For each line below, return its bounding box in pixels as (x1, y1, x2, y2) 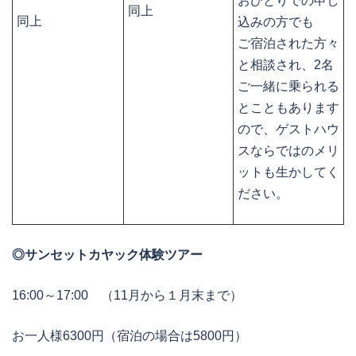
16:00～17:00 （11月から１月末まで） (12, 288, 242, 303)
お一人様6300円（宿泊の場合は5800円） (12, 329, 247, 343)
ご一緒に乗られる (238, 79, 339, 94)
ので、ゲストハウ (238, 122, 339, 137)
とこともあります (238, 101, 339, 115)
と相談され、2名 (238, 58, 334, 72)
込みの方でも (238, 15, 314, 29)
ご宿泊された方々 (238, 37, 339, 51)
